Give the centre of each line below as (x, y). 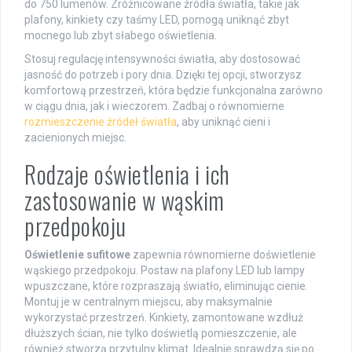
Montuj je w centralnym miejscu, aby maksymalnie (148, 301)
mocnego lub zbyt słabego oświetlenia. (121, 35)
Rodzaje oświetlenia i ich (127, 174)
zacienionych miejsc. (75, 137)
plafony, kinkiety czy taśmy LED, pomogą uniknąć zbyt (157, 19)
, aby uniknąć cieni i (224, 121)
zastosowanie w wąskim (125, 200)
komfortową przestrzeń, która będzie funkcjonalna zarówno (174, 90)
